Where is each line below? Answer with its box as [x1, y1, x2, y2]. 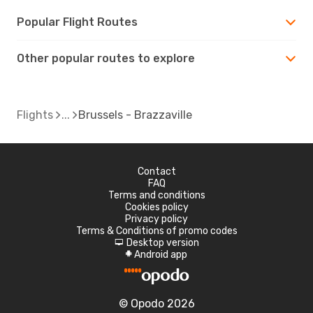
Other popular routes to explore [17, 51, 195, 65]
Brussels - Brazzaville [78, 108, 192, 122]
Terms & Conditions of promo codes [75, 224, 238, 237]
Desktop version [126, 236, 199, 249]
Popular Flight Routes [17, 15, 138, 29]
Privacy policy [125, 212, 188, 225]
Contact [137, 165, 176, 177]
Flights [17, 108, 53, 122]
